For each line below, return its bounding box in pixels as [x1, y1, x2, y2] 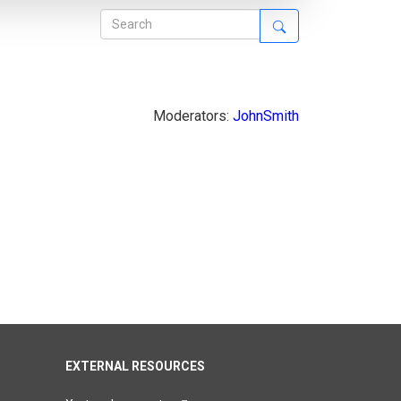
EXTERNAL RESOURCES [65, 359, 205, 373]
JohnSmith [233, 107, 299, 124]
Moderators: [153, 107, 233, 124]
